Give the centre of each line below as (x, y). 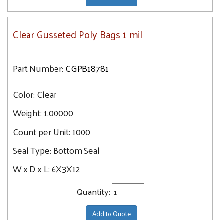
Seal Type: (33, 150)
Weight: (27, 113)
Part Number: (38, 68)
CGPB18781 (87, 68)
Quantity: (94, 191)
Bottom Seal (76, 150)
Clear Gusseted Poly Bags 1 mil (78, 34)
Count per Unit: (42, 131)
